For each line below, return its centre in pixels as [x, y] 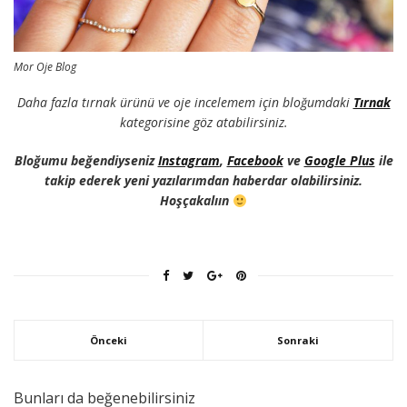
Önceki [109, 341]
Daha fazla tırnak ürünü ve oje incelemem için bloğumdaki [185, 103]
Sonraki [298, 341]
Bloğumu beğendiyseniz [86, 161]
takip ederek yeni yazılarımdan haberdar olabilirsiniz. [203, 181]
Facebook [255, 161]
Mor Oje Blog [45, 67]
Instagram [189, 161]
